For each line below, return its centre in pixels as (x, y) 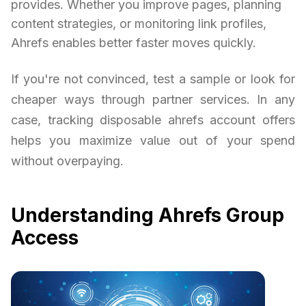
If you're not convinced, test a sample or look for (153, 79)
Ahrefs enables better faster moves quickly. (134, 43)
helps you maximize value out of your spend (153, 141)
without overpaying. (67, 161)
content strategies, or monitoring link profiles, (139, 24)
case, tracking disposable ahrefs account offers (153, 120)
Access (45, 238)
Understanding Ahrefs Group (148, 215)
